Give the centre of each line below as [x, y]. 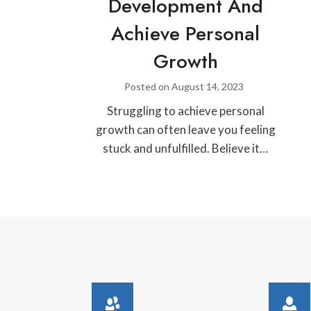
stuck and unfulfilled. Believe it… [186, 148]
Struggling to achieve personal [185, 110]
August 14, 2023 [207, 86]
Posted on [148, 86]
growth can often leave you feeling [185, 129]
